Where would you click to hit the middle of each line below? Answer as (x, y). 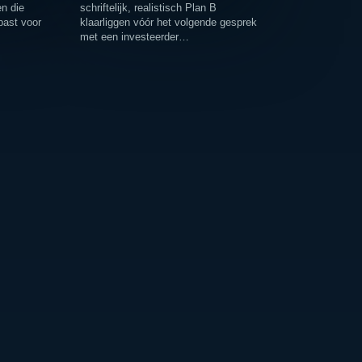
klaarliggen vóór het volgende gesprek (169, 23)
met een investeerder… (135, 37)
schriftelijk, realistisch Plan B (149, 8)
